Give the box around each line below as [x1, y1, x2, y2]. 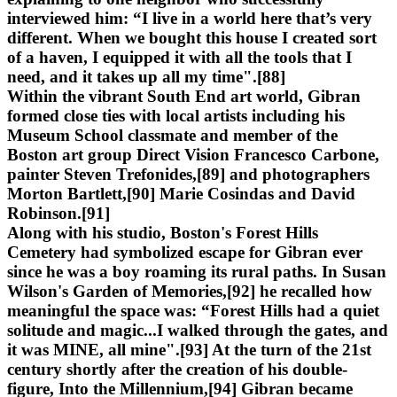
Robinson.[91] [7, 203, 110, 222]
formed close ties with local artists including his [7, 105, 345, 125]
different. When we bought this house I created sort [7, 27, 377, 47]
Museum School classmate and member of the [7, 125, 338, 144]
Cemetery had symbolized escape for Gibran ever [7, 242, 362, 261]
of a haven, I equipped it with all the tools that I [7, 47, 352, 66]
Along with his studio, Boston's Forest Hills [7, 222, 318, 242]
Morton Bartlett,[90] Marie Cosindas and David [7, 183, 355, 203]
